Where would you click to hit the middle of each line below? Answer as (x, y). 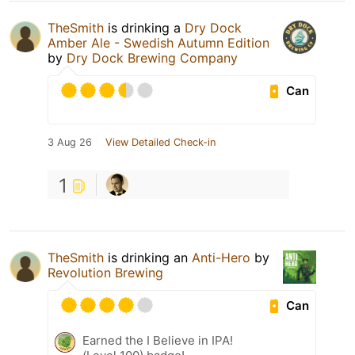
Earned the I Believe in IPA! (158, 340)
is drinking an (148, 258)
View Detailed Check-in (160, 142)
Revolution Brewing (105, 273)
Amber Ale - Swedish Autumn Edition (158, 43)
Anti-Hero (221, 258)
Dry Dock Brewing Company (152, 58)
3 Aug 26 (70, 142)
